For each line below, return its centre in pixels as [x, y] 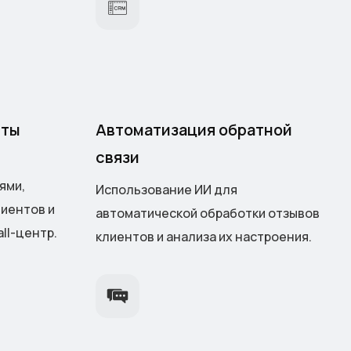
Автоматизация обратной [194, 130]
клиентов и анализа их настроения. [204, 237]
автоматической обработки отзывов [208, 213]
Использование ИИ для [166, 190]
